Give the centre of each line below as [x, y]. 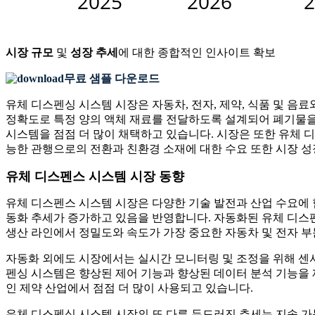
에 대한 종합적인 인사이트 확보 [197, 52]
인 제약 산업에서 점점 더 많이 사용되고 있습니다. [129, 288]
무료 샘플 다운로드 [112, 78]
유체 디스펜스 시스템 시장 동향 [95, 176]
